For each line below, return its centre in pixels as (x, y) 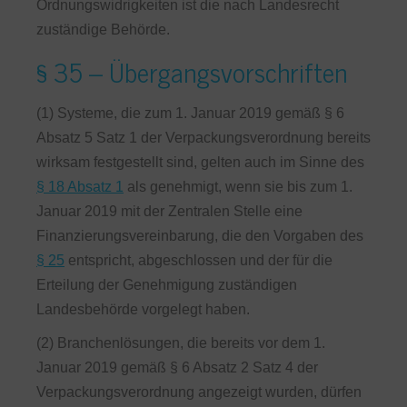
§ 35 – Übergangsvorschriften (192, 71)
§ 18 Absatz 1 (80, 187)
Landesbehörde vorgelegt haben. (143, 309)
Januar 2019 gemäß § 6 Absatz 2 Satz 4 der (177, 367)
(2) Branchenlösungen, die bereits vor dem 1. (181, 343)
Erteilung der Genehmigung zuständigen (167, 285)
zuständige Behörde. (103, 30)
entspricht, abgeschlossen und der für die (199, 260)
